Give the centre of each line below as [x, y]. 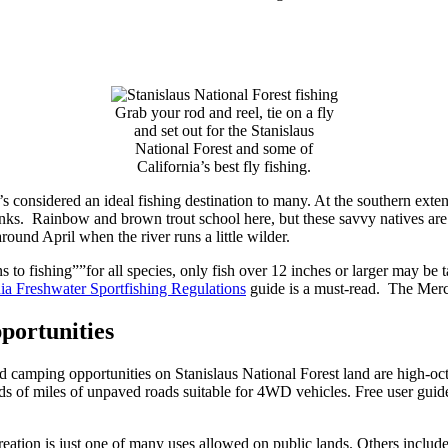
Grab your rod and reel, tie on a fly [224, 113]
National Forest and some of [224, 149]
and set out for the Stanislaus [224, 131]
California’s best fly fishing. [224, 167]
